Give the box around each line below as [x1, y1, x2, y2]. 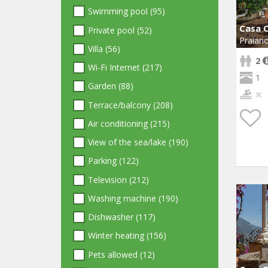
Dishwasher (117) [88, 211, 156, 223]
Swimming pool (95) [88, 5, 165, 17]
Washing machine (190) [88, 192, 178, 204]
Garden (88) [88, 80, 133, 92]
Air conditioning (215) [88, 117, 170, 129]
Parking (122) [88, 155, 139, 167]
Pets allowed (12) [88, 248, 155, 260]
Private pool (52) [88, 24, 152, 36]
